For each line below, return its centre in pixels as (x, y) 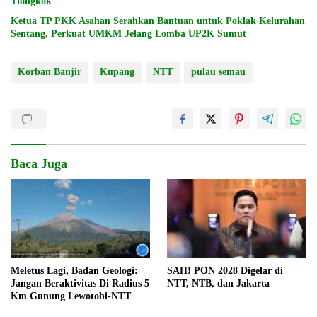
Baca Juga (39, 164)
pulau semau (218, 72)
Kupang (117, 72)
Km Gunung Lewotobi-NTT (71, 296)
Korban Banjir (50, 72)
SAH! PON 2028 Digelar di (225, 270)
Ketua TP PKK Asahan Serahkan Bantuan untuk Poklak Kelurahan (158, 21)
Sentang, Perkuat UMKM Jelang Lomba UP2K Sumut (128, 34)
